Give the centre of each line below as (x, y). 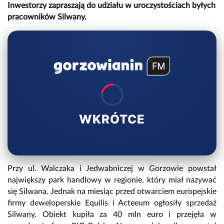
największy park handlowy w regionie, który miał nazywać (112, 180)
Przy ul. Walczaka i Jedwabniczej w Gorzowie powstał (112, 169)
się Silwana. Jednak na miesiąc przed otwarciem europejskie (112, 192)
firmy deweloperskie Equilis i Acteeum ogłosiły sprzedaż (112, 203)
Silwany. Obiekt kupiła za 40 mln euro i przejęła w (112, 215)
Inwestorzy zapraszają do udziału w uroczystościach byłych (111, 6)
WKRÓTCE (112, 119)
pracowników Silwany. (47, 17)
